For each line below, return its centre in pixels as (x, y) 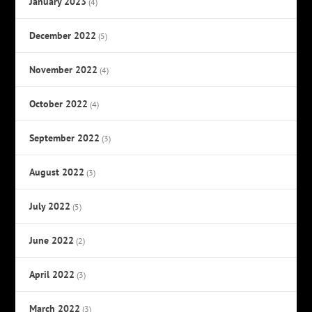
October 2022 (59, 104)
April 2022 (52, 275)
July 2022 (50, 206)
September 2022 (65, 138)
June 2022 (52, 241)
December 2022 (63, 36)
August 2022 (57, 172)
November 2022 (64, 70)
